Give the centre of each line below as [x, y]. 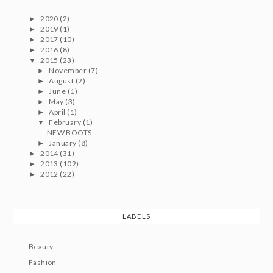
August [62, 81]
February [66, 122]
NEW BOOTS [69, 133]
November [69, 71]
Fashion [42, 263]
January [64, 143]
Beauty [41, 247]
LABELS [136, 216]
